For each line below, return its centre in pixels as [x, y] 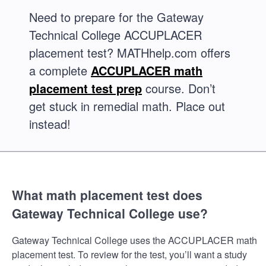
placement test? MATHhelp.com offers [130, 53]
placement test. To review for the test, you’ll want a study [129, 254]
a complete [60, 70]
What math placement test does [107, 195]
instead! [50, 124]
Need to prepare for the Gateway [116, 17]
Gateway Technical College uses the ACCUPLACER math [134, 240]
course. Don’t [179, 88]
